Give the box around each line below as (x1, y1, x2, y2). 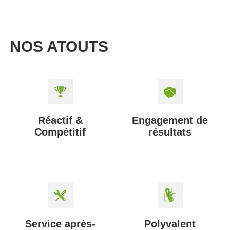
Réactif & (37, 114, 83, 126)
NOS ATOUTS (9, 38, 108, 55)
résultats (148, 126, 191, 138)
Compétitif (34, 126, 86, 138)
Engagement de (132, 114, 208, 126)
